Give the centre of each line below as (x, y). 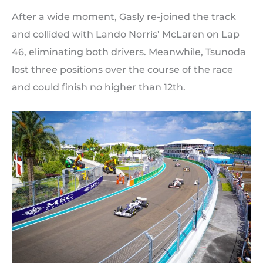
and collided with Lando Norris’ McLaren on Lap (126, 34)
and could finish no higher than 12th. (99, 87)
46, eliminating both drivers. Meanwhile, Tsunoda (129, 52)
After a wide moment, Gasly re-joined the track (124, 16)
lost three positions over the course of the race (122, 69)
